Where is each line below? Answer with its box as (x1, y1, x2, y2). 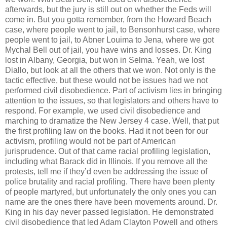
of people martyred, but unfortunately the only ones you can (5, 187, 216, 197)
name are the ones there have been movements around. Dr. (5, 198, 217, 207)
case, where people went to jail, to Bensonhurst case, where (5, 25, 220, 34)
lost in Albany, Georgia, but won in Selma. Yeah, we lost (5, 56, 204, 65)
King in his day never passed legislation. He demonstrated (5, 208, 214, 217)
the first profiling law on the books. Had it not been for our (5, 127, 208, 136)
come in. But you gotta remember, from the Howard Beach (5, 15, 211, 24)
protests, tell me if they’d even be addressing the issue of (5, 167, 207, 176)
